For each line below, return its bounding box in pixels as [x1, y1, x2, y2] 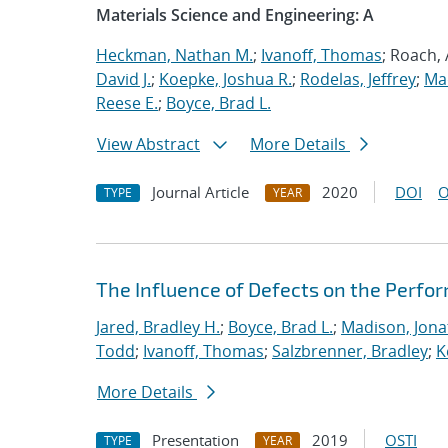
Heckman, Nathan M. [96, 44, 253, 66]
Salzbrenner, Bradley [272, 340, 428, 362]
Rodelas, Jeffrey [300, 68, 416, 90]
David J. [96, 68, 151, 90]
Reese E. [96, 92, 158, 114]
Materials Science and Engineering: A [96, 4, 374, 26]
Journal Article [152, 182, 249, 202]
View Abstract [97, 133, 200, 155]
